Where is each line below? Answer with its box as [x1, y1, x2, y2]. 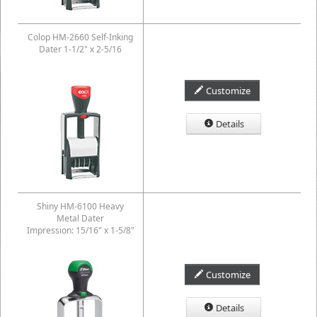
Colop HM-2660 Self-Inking [28, 31, 133, 43]
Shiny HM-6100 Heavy [37, 200, 124, 212]
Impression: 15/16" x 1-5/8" [26, 224, 134, 236]
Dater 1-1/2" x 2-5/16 [39, 43, 122, 55]
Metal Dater [57, 212, 104, 224]
